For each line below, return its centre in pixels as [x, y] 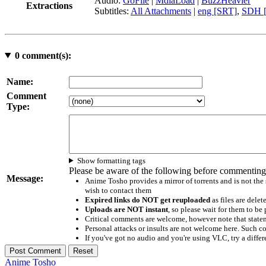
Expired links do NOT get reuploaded [147, 199]
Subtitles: [113, 11]
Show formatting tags [112, 160]
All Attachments [161, 11]
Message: [25, 178]
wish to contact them [118, 190]
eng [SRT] [217, 11]
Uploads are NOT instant [126, 209]
